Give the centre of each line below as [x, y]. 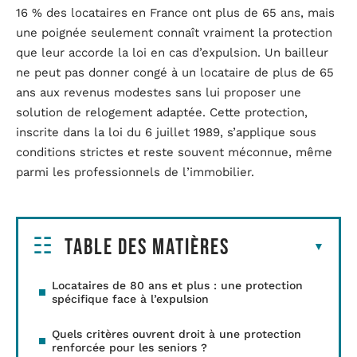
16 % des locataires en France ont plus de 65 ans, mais [175, 13]
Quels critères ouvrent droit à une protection [177, 333]
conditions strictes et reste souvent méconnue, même [174, 153]
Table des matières [147, 247]
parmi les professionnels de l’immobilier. [135, 173]
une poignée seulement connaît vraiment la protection [174, 33]
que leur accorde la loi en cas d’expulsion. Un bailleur [172, 53]
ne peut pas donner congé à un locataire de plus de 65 [175, 73]
